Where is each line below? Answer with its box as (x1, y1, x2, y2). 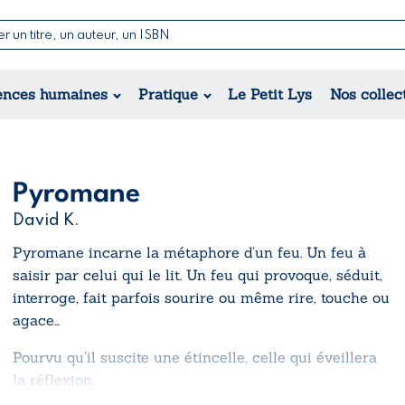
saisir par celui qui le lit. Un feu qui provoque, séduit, (13, 265, 382, 284)
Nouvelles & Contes (252, 42, 387, 61)
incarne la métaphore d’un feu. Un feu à (84, 242, 366, 261)
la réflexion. (13, 370, 94, 389)
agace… (13, 310, 60, 329)
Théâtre (252, 87, 309, 106)
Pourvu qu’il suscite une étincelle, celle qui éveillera (13, 347, 377, 366)
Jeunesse (113, 75, 176, 94)
